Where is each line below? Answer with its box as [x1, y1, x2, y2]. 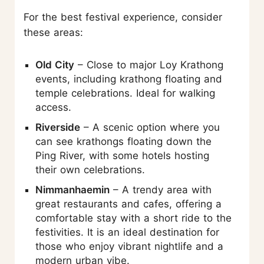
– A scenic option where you [80, 121, 220, 133]
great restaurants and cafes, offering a [35, 197, 222, 210]
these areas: [24, 26, 83, 38]
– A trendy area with [110, 183, 212, 196]
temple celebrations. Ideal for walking [35, 87, 215, 99]
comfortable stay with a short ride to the [35, 212, 232, 224]
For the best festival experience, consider [24, 11, 222, 23]
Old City [35, 58, 74, 71]
